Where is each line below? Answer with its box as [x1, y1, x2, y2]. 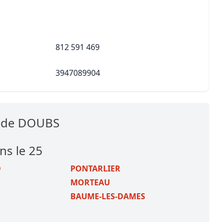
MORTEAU [70, 177, 111, 188]
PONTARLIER [70, 163, 121, 174]
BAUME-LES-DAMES [70, 191, 146, 202]
